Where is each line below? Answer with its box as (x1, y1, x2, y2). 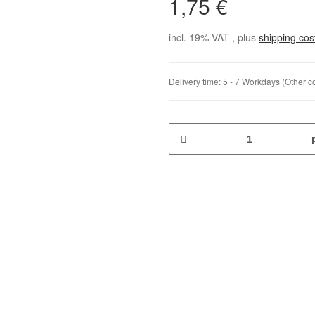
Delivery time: (169, 75, 223, 87)
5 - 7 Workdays (223, 75, 282, 87)
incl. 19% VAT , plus (169, 30, 259, 44)
